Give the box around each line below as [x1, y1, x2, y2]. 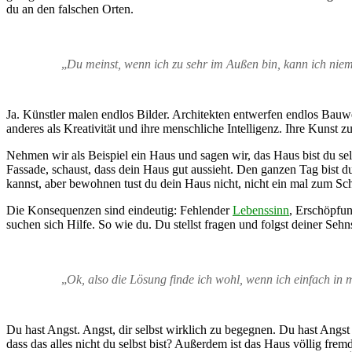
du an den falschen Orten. [6, 2, 134, 16]
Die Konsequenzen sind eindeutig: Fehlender [6, 203, 233, 217]
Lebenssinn [233, 203, 289, 217]
